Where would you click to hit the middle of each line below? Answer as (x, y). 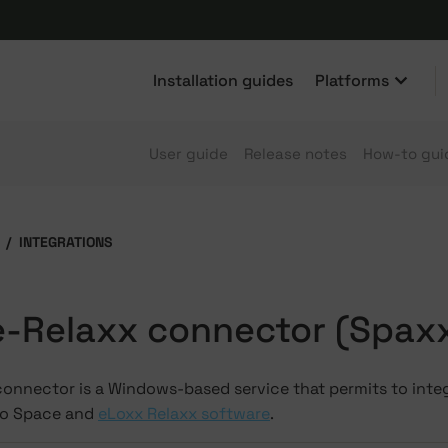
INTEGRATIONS (65, 242)
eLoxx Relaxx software (184, 414)
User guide (188, 153)
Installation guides (223, 80)
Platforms (352, 80)
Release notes (295, 153)
